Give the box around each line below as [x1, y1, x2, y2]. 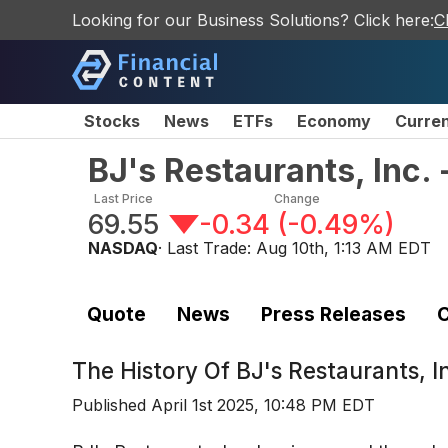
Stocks [84, 111, 140, 131]
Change [273, 191, 320, 206]
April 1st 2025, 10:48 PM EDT [151, 395, 375, 416]
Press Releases [260, 301, 406, 326]
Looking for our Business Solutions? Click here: [72, 10, 434, 30]
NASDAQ [88, 238, 158, 258]
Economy [297, 111, 371, 131]
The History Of [72, 357, 236, 385]
